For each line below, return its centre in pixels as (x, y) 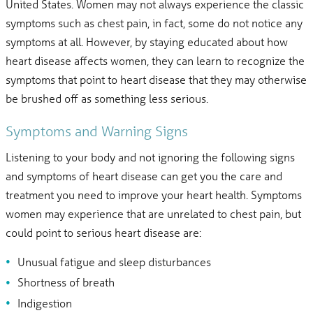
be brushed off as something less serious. (107, 98)
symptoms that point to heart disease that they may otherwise (156, 79)
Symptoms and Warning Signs (97, 131)
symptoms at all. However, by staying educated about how (147, 41)
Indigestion (44, 303)
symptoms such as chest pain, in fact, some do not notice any (154, 22)
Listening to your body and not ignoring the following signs (151, 157)
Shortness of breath (66, 282)
